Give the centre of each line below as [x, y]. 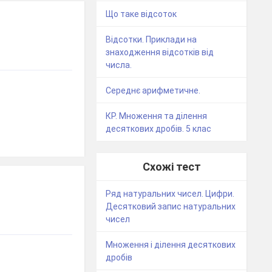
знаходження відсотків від [160, 53]
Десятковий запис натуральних [171, 207]
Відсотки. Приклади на [151, 40]
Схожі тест [172, 167]
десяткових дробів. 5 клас [159, 129]
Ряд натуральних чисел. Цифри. [170, 194]
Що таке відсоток [141, 14]
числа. [119, 65]
